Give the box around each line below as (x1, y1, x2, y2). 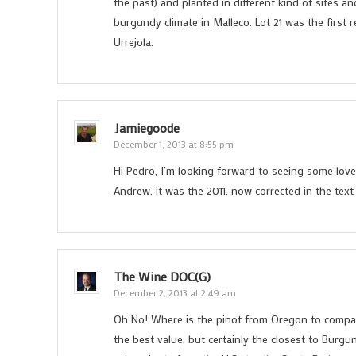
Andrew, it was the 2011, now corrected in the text (114, 183, 354, 198)
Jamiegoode (114, 119, 180, 136)
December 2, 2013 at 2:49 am (114, 286, 236, 299)
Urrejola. (114, 34, 153, 49)
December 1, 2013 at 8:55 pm (114, 137, 234, 150)
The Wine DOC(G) (114, 268, 211, 284)
